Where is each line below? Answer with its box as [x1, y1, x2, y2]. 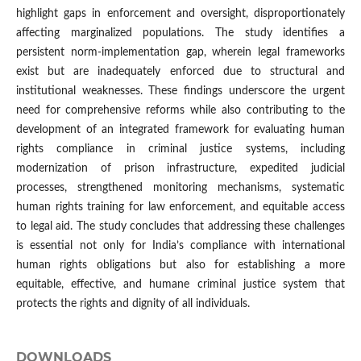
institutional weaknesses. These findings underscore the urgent [15, 85, 346, 98]
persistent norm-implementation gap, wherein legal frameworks [15, 47, 346, 59]
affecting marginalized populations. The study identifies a [15, 27, 346, 39]
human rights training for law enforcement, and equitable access [15, 201, 346, 214]
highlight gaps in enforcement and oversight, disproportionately [15, 8, 346, 20]
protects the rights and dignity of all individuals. [15, 298, 250, 310]
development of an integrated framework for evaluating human [15, 124, 346, 136]
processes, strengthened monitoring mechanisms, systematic [15, 182, 346, 194]
